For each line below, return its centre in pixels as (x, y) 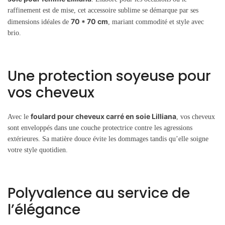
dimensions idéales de (39, 22)
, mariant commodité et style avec (156, 22)
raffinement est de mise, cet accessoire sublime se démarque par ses (103, 10)
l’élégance (44, 209)
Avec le (19, 117)
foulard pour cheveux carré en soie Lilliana (103, 116)
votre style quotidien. (38, 150)
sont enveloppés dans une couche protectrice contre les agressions (100, 128)
